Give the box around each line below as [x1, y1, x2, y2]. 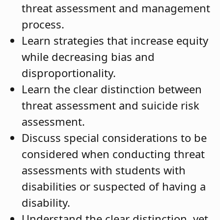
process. [22, 17, 64, 32]
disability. [22, 195, 70, 210]
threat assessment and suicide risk [22, 98, 199, 113]
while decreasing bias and [22, 49, 155, 64]
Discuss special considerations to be [22, 130, 207, 145]
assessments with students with [22, 163, 186, 178]
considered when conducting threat [22, 146, 205, 162]
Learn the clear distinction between [22, 82, 202, 97]
